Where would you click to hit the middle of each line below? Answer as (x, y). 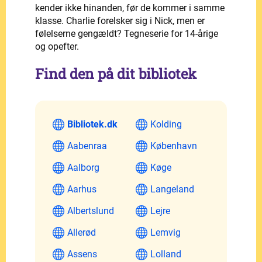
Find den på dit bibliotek (116, 73)
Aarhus (82, 189)
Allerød (82, 232)
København (174, 146)
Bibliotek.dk (92, 124)
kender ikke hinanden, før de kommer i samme (130, 8)
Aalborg (83, 167)
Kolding (166, 124)
